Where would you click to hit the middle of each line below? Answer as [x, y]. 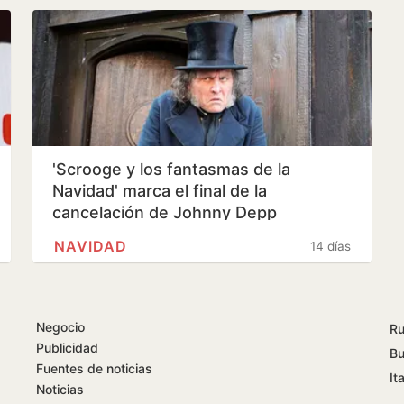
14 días [331, 246]
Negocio [60, 326]
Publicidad [67, 347]
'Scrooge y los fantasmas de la [171, 169]
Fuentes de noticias [94, 368]
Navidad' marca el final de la [160, 190]
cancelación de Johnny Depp [165, 212]
